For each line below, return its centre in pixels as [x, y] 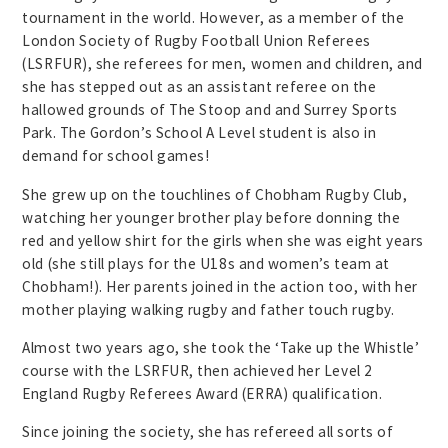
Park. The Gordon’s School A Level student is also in [199, 133]
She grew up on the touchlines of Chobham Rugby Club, [215, 194]
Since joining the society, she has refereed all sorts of [208, 432]
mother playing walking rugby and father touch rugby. [208, 309]
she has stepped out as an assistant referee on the [199, 87]
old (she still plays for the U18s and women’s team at [206, 263]
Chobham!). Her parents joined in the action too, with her [220, 286]
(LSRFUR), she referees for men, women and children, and [222, 64]
